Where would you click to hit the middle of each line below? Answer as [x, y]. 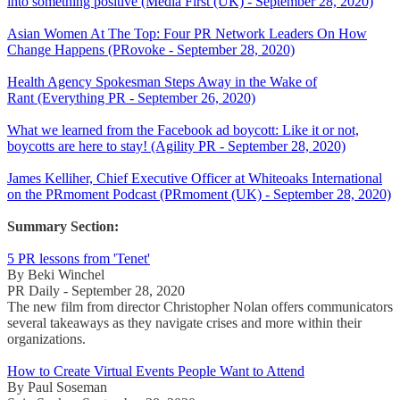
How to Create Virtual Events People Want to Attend [156, 371]
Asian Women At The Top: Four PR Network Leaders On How [187, 33]
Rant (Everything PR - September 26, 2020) [131, 97]
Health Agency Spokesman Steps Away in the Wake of [162, 81]
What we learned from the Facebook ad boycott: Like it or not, [183, 129]
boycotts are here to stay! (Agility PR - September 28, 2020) [176, 146]
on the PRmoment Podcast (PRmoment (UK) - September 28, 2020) [199, 194]
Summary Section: [63, 226]
